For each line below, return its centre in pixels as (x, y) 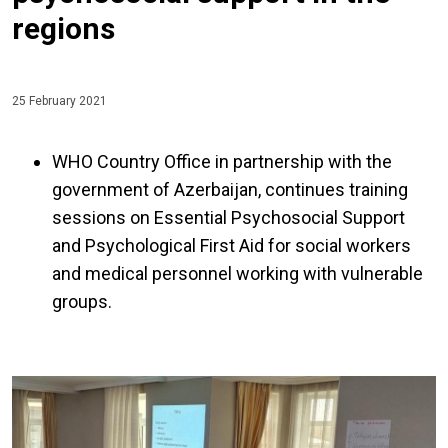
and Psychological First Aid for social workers (231, 246)
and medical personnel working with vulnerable (237, 274)
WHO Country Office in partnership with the (222, 162)
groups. (82, 302)
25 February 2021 (59, 101)
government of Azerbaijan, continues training (230, 190)
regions (63, 29)
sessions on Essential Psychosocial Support (228, 218)
